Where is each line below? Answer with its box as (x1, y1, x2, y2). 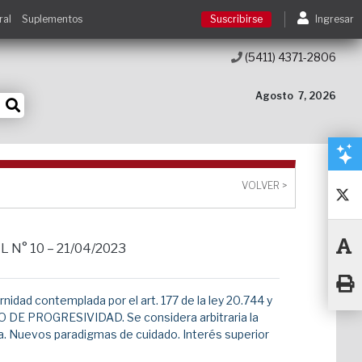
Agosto (255, 90, 293, 102)
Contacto (128, 208, 187, 224)
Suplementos (21, 13, 82, 25)
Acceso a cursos (128, 162, 227, 178)
